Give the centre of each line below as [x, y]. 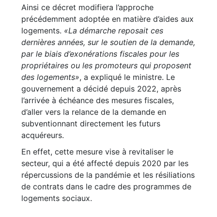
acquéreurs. [43, 135]
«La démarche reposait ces [114, 31]
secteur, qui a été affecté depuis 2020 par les [105, 163]
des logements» [50, 77]
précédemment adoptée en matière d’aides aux [108, 19]
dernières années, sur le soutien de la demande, [108, 42]
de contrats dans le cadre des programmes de [106, 186]
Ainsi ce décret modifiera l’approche [87, 7]
